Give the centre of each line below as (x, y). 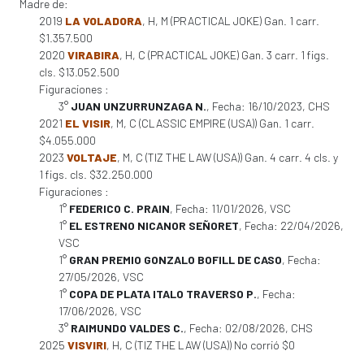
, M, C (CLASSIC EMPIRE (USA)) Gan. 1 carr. (212, 123)
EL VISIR (88, 123)
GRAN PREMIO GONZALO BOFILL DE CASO (175, 260)
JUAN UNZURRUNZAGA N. (139, 106)
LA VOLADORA (104, 21)
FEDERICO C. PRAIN (119, 208)
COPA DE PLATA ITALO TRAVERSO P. (163, 294)
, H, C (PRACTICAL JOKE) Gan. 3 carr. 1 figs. (224, 55)
